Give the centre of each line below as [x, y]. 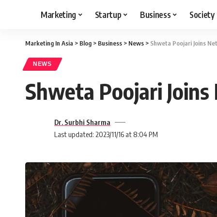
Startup [108, 14]
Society [202, 14]
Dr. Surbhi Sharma [82, 122]
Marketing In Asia [49, 43]
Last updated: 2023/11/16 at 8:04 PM [106, 134]
